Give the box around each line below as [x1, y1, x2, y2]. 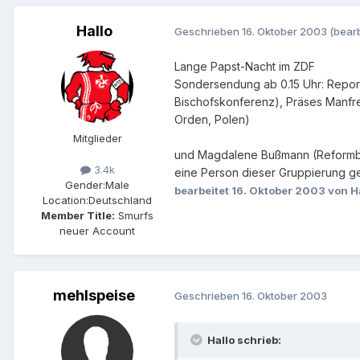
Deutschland [88, 193, 152, 207]
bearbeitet [174, 183, 231, 197]
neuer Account [59, 223, 135, 237]
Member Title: [41, 208, 115, 222]
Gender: [65, 178, 105, 191]
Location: [43, 193, 88, 207]
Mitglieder [72, 131, 122, 145]
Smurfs [115, 208, 153, 222]
